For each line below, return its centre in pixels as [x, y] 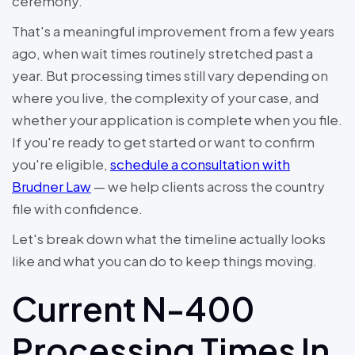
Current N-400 [133, 308]
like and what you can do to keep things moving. [164, 261]
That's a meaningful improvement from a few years [173, 31]
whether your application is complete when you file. [177, 120]
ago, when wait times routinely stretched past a [162, 53]
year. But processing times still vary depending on [170, 76]
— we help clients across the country [208, 187]
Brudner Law [52, 187]
